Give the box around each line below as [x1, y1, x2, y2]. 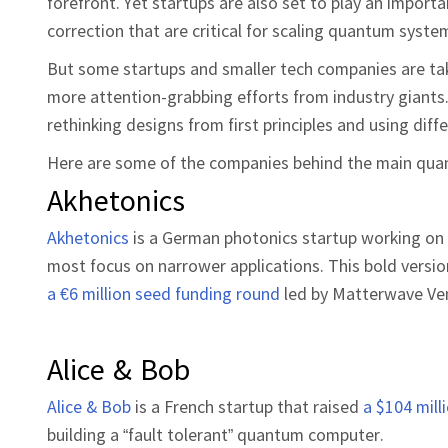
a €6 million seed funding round [47, 281, 280, 305]
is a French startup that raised [131, 394, 363, 418]
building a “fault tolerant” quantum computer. [47, 422, 388, 446]
